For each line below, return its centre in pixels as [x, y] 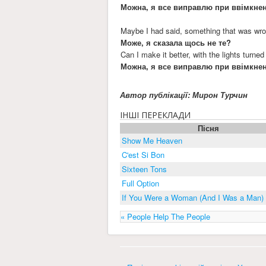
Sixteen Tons [144, 169]
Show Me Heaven [152, 140]
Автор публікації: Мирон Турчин [184, 94]
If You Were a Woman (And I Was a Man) [193, 197]
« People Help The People [165, 216]
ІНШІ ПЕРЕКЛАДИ [155, 115]
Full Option [140, 183]
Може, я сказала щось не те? [176, 42]
